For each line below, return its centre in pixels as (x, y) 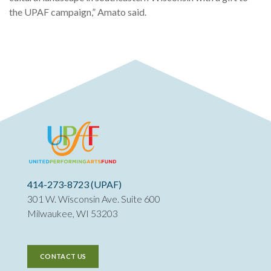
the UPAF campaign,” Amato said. (78, 12)
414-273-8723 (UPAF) (74, 184)
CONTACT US (63, 256)
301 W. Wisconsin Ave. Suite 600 (94, 199)
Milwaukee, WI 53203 (73, 214)
